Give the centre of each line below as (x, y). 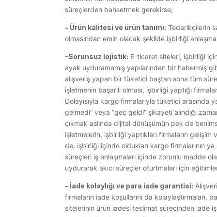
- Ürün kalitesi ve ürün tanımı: (116, 28)
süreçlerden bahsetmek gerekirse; (119, 10)
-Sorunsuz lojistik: (97, 57)
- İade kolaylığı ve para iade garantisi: (129, 186)
